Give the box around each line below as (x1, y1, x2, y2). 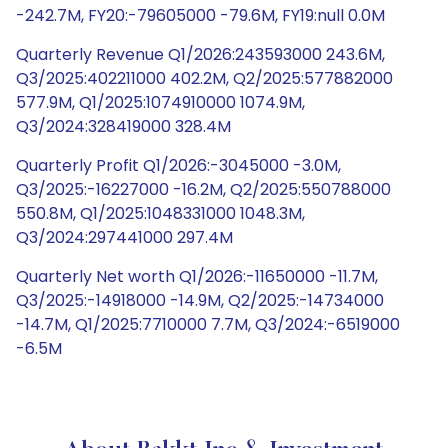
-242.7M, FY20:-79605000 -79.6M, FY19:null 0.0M (16, 4, 385, 27)
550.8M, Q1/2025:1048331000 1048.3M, (16, 202, 305, 225)
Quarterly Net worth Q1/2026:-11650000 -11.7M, (16, 265, 378, 288)
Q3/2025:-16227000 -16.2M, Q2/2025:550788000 (16, 178, 391, 201)
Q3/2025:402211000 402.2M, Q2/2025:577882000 (16, 67, 393, 90)
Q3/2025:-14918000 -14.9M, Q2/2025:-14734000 (16, 289, 384, 312)
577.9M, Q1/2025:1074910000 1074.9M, (16, 91, 305, 114)
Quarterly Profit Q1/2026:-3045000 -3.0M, (16, 154, 341, 177)
